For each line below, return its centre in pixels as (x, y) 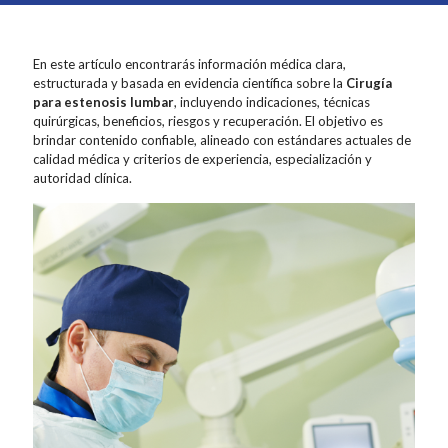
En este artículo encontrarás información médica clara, (189, 64)
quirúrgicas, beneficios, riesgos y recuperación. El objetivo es (208, 121)
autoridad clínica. (82, 178)
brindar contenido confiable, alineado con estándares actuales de (222, 140)
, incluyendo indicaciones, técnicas (272, 102)
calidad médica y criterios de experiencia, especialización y (202, 159)
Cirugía (369, 83)
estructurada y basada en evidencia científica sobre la (189, 83)
